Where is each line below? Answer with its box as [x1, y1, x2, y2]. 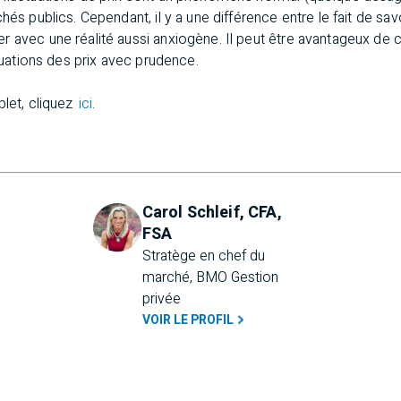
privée [141, 288, 181, 310]
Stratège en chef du [141, 245, 265, 267]
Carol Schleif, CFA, [141, 200, 282, 225]
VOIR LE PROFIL [141, 311, 234, 329]
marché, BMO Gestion [141, 267, 278, 288]
